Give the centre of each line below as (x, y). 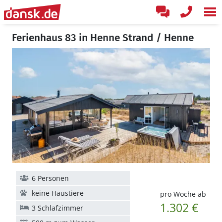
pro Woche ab (183, 194)
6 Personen (50, 178)
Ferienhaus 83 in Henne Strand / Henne (103, 38)
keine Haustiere (58, 193)
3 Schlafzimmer (57, 208)
